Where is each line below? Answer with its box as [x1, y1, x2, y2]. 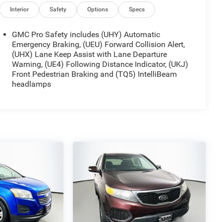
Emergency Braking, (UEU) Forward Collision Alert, [11, 40, 185, 50]
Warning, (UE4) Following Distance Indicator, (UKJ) [11, 59, 188, 69]
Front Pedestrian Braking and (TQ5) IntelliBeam [11, 69, 177, 79]
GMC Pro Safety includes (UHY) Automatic [11, 30, 160, 40]
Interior [10, 6, 29, 13]
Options [87, 6, 109, 13]
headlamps [11, 79, 51, 89]
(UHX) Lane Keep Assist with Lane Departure [11, 50, 167, 59]
